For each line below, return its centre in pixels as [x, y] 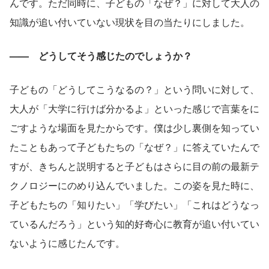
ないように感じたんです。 [67, 243]
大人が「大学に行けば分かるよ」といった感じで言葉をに [134, 108]
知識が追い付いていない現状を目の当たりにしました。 [130, 22]
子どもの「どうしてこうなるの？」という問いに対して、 [134, 89]
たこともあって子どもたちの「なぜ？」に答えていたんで [134, 147]
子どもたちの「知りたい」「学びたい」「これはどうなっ [134, 204]
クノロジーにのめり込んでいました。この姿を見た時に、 [134, 185]
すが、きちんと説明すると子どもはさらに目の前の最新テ [134, 166]
